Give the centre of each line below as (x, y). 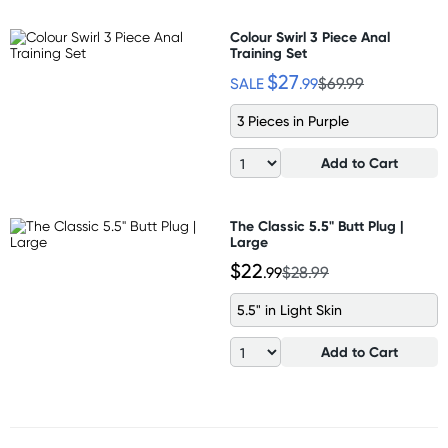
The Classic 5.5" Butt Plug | (317, 226)
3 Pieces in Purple (293, 120)
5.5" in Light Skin (289, 309)
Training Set (268, 53)
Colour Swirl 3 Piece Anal (310, 37)
